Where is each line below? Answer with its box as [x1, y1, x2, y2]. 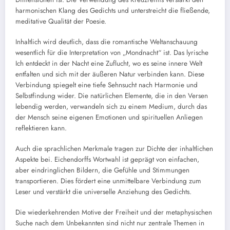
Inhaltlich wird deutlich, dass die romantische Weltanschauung [15, 36, 198, 47]
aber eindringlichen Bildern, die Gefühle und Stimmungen [15, 165, 189, 176]
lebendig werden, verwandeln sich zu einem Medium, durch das [15, 101, 207, 111]
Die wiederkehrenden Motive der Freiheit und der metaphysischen [15, 207, 212, 218]
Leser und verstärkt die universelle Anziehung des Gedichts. [15, 187, 191, 197]
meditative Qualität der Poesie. [15, 16, 106, 26]
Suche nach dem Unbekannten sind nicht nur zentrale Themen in [15, 218, 204, 228]
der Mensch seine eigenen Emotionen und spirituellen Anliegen [15, 112, 203, 122]
